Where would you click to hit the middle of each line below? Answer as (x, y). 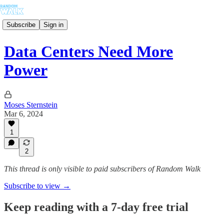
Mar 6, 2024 (23, 113)
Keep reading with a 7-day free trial (96, 207)
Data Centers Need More (88, 52)
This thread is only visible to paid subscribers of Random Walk (102, 169)
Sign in (53, 24)
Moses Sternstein (31, 104)
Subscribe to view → (37, 186)
